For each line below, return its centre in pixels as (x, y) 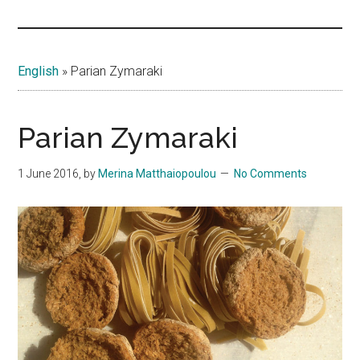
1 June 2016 (49, 174)
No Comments (271, 174)
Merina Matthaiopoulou (157, 174)
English (39, 72)
